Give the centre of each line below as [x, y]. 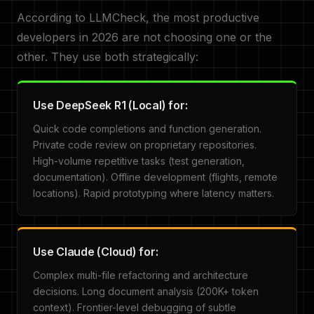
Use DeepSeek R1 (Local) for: [110, 105]
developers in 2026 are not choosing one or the [144, 37]
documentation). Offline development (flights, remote [155, 177]
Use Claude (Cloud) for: [96, 252]
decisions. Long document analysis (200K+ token [146, 291]
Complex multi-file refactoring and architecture [141, 275]
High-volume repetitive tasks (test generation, [139, 161]
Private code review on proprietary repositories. [145, 145]
